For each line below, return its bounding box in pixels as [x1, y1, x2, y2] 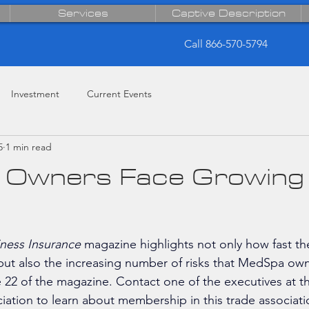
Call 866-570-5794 [184, 37, 268, 50]
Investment [11, 87, 59, 100]
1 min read [6, 140, 52, 153]
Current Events [87, 87, 152, 100]
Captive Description [171, 4, 286, 23]
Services [57, 4, 108, 23]
